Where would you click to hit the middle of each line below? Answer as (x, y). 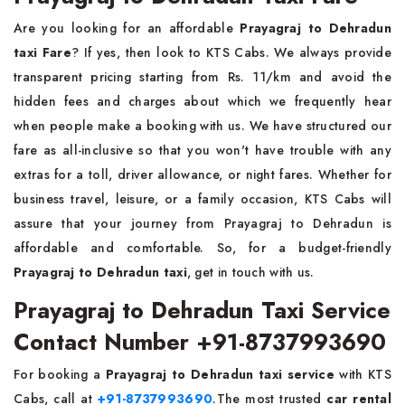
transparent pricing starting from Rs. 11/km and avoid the (202, 77)
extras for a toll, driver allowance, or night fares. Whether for (202, 175)
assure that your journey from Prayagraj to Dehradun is (202, 224)
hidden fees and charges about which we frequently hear (202, 102)
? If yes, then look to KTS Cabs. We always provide (231, 53)
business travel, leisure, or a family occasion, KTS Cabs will (202, 199)
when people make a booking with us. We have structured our (202, 126)
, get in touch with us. (250, 273)
